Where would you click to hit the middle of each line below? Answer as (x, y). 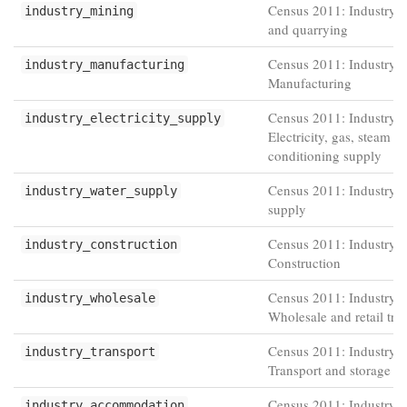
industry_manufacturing (104, 65)
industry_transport (90, 352)
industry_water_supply (101, 191)
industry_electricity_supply (123, 118)
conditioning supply (325, 155)
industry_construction (101, 244)
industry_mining (79, 11)
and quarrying (308, 29)
